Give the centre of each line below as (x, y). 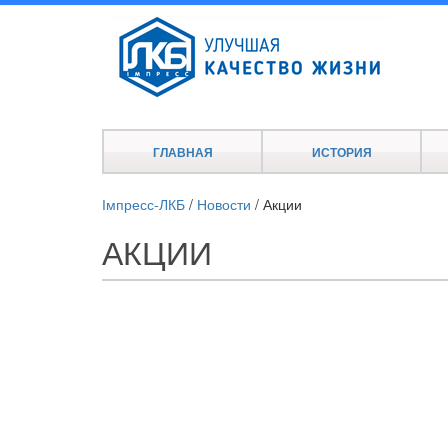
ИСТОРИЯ (341, 152)
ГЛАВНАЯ (182, 152)
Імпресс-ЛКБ (143, 204)
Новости (224, 204)
